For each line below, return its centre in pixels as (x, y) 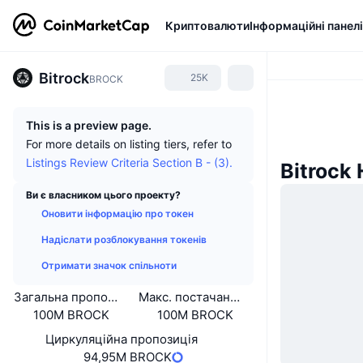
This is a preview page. (89, 125)
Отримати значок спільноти (109, 265)
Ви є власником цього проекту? (103, 195)
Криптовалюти (207, 25)
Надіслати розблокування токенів (124, 239)
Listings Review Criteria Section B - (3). (129, 162)
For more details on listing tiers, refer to (129, 144)
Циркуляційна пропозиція (121, 339)
